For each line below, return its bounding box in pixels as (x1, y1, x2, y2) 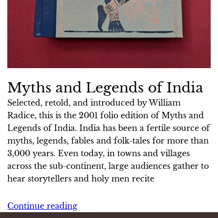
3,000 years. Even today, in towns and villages (7, 148, 190, 159)
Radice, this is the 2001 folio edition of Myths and (7, 110, 204, 121)
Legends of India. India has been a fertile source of (7, 123, 210, 133)
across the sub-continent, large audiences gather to (7, 161, 209, 171)
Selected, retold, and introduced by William (7, 98, 181, 108)
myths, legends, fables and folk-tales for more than (7, 136, 209, 146)
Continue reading (7, 201, 77, 211)
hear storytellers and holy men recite (7, 174, 154, 184)
